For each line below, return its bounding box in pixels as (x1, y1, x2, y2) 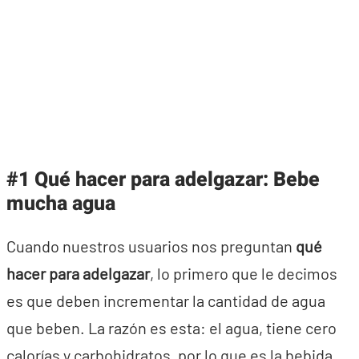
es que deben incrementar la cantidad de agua (6, 291, 325, 310)
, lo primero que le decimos (150, 264, 337, 283)
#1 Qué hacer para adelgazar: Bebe (6, 165, 320, 195)
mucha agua (6, 189, 115, 219)
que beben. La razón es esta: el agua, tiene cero (6, 318, 337, 337)
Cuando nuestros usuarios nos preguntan (6, 236, 296, 256)
